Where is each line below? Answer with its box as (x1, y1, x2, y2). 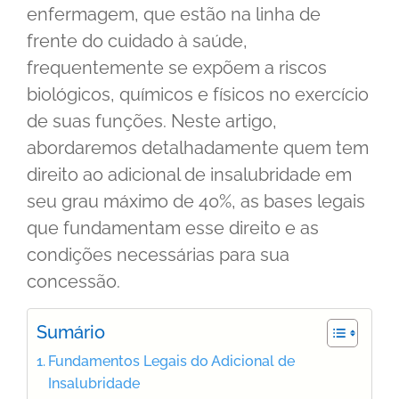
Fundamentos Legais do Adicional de (48, 352, 296, 370)
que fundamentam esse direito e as (27, 217, 319, 240)
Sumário (37, 322, 105, 344)
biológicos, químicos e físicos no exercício (27, 84, 369, 106)
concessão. (27, 271, 120, 293)
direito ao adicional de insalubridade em (27, 164, 352, 186)
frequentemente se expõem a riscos (27, 57, 327, 79)
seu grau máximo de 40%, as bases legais (27, 191, 365, 213)
